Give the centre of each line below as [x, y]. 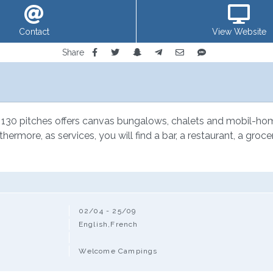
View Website [239, 32]
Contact [34, 32]
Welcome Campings [118, 251]
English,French [108, 224]
